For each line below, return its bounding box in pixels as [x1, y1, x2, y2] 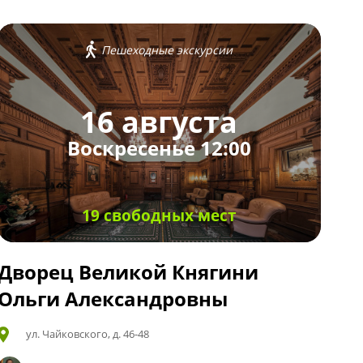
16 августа [80, 102, 238, 143]
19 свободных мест [81, 204, 237, 226]
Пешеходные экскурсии [100, 41, 233, 58]
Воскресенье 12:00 [66, 135, 251, 162]
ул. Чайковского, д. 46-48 [25, 326, 149, 341]
